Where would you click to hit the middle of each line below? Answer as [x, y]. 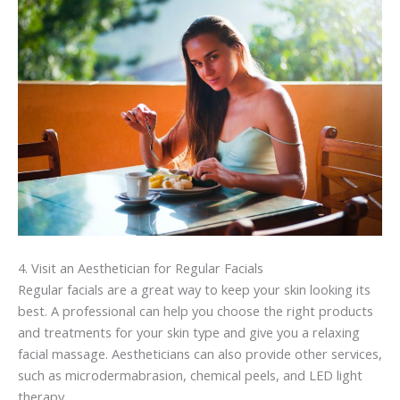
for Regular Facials [207, 267]
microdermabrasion [124, 375]
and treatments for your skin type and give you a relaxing [189, 332]
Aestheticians [151, 353]
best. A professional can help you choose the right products [196, 310]
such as [42, 375]
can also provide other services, [286, 353]
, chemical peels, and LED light [273, 375]
